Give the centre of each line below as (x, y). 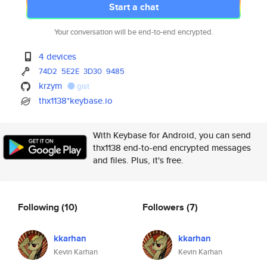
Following (40, 207)
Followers (164, 207)
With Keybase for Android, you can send (172, 135)
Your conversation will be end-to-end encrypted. (133, 32)
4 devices (58, 56)
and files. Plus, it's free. (138, 160)
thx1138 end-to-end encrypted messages (172, 148)
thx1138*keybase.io (76, 100)
